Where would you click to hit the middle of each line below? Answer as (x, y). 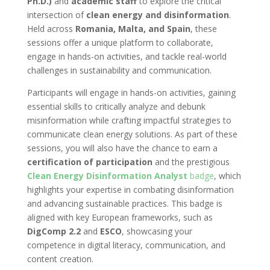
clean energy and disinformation (157, 14)
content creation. (60, 259)
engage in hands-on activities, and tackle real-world (127, 56)
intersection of (56, 14)
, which (227, 175)
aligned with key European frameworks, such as (120, 217)
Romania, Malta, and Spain (133, 28)
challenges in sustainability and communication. (119, 70)
